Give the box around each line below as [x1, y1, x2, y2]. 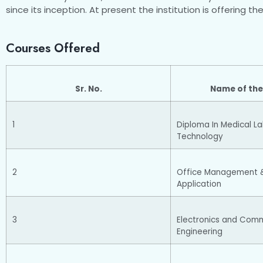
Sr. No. [75, 83, 102, 95]
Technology [177, 131, 223, 143]
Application [177, 178, 221, 190]
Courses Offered [6, 39, 100, 58]
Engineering [177, 226, 222, 238]
